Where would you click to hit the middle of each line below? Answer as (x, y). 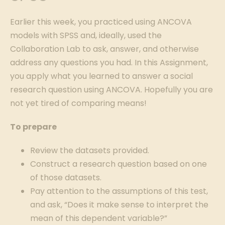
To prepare (33, 127)
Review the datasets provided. (90, 150)
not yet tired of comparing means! (78, 103)
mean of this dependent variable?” (99, 218)
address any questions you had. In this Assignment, (109, 63)
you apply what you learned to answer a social (101, 76)
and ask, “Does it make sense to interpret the (119, 205)
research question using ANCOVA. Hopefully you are (111, 90)
